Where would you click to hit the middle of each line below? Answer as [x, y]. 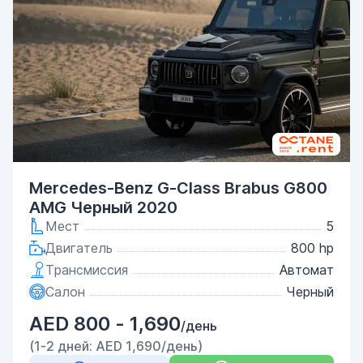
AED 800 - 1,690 [105, 324]
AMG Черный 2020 [103, 207]
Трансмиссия [87, 270]
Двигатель [79, 248]
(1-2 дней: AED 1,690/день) [116, 346]
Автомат [307, 270]
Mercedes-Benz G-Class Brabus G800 [178, 188]
